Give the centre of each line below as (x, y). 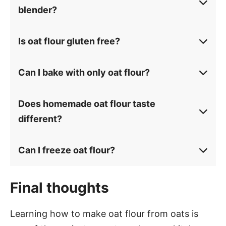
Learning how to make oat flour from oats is (104, 214)
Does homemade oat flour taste (87, 104)
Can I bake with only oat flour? (84, 72)
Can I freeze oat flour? (67, 150)
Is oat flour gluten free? (69, 41)
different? (40, 119)
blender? (38, 10)
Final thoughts (60, 188)
